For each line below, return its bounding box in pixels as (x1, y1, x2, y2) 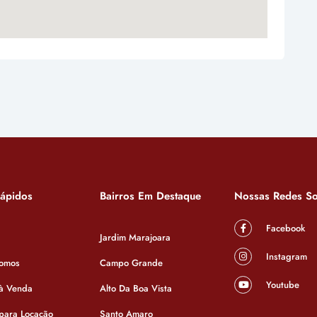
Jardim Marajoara (100, 231, 171, 244)
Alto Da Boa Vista (100, 282, 172, 295)
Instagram (263, 250, 307, 263)
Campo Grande (100, 256, 163, 270)
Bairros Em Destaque (100, 188, 201, 204)
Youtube (263, 278, 299, 292)
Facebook (263, 221, 305, 235)
